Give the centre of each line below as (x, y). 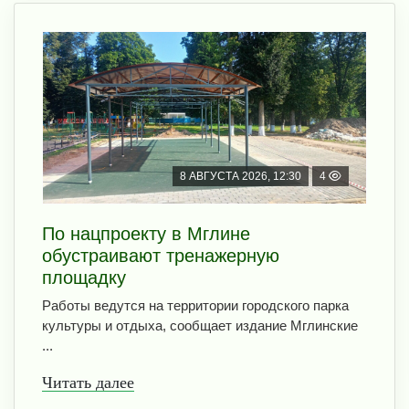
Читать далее (88, 382)
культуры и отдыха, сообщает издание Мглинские (200, 325)
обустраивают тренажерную (161, 255)
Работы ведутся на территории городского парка (195, 305)
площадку (84, 277)
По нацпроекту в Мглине (146, 233)
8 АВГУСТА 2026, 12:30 (241, 176)
